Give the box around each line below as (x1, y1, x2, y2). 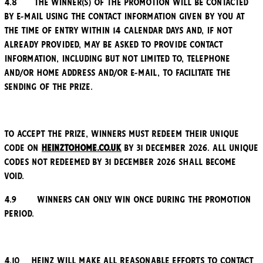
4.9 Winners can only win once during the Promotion (5, 194, 251, 205)
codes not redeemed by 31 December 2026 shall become (5, 157, 236, 168)
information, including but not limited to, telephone (5, 53, 230, 65)
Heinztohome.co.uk (42, 143, 122, 154)
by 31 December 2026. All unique (122, 143, 258, 154)
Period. (5, 208, 35, 220)
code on (5, 143, 42, 154)
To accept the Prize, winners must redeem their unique (5, 129, 239, 140)
